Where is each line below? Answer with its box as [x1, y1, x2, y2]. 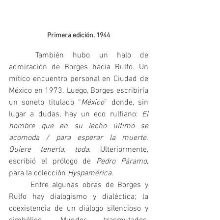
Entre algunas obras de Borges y [9, 180, 30, 190]
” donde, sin [104, 97, 149, 108]
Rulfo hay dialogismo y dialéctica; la [9, 192, 148, 202]
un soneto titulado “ [9, 97, 82, 108]
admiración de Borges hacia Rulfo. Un [9, 62, 148, 72]
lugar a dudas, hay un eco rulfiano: [9, 109, 142, 119]
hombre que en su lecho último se [9, 121, 148, 131]
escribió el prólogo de [9, 156, 97, 166]
